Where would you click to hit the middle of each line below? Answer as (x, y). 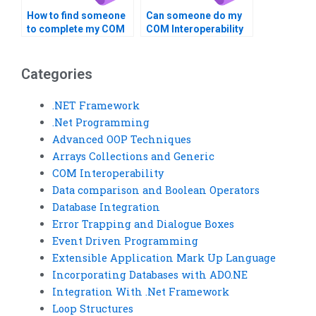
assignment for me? (193, 43)
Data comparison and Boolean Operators (156, 190)
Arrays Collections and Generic (133, 156)
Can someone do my (194, 16)
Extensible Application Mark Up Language (164, 257)
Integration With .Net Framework (140, 291)
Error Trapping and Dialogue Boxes (143, 224)
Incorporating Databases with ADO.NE (150, 274)
